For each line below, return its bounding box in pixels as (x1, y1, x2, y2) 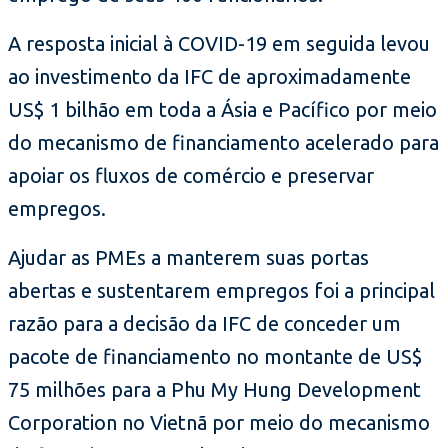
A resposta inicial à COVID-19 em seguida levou (8, 32, 430, 56)
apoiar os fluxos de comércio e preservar (8, 164, 374, 188)
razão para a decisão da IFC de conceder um (8, 312, 401, 336)
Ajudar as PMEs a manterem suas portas (8, 246, 369, 270)
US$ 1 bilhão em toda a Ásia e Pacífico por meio (8, 98, 437, 122)
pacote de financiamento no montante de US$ (8, 345, 422, 369)
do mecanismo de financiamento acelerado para (8, 131, 439, 155)
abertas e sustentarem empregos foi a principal (8, 279, 435, 303)
